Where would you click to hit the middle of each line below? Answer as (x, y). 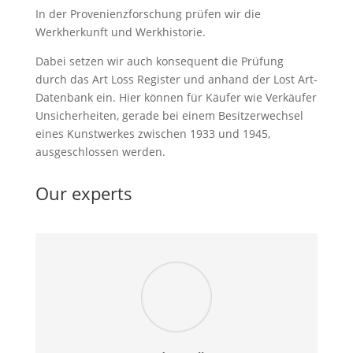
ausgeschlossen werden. (100, 152)
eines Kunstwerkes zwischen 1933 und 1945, (152, 134)
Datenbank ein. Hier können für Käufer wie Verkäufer (176, 97)
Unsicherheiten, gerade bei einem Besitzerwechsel (169, 115)
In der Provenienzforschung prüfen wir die (148, 14)
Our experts (84, 193)
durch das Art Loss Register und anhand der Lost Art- (176, 79)
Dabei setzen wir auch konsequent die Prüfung (159, 61)
